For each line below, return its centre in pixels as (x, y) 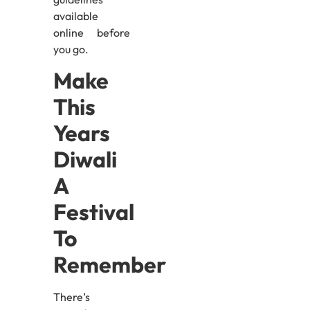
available (75, 16)
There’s (71, 297)
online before (92, 32)
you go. (71, 49)
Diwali (85, 159)
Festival (93, 212)
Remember (109, 265)
